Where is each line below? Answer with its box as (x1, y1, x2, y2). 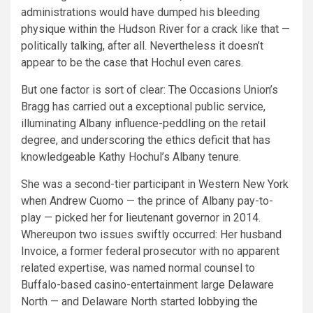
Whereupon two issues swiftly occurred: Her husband (21, 228, 282, 241)
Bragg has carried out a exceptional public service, (21, 100, 265, 113)
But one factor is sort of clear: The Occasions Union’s (21, 83, 278, 96)
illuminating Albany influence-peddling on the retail (21, 117, 265, 130)
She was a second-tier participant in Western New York (21, 177, 289, 191)
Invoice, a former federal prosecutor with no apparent (21, 245, 279, 258)
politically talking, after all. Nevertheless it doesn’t (21, 39, 263, 52)
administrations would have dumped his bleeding (21, 6, 260, 19)
